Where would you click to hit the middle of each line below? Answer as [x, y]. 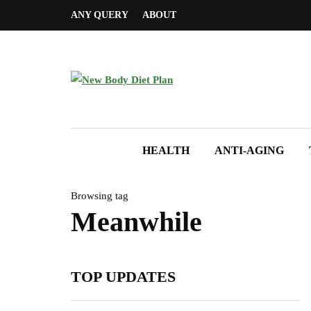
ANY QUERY [100, 15]
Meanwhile [136, 222]
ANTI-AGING [249, 150]
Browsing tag [100, 196]
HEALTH [166, 150]
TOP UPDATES [123, 277]
